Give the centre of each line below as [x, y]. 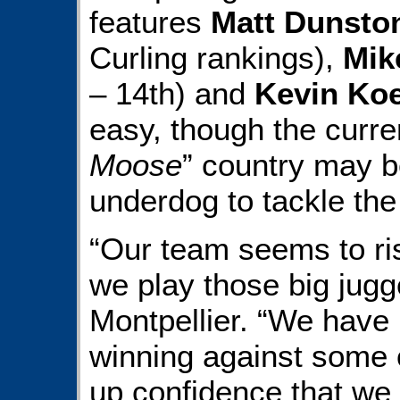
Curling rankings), [216, 57]
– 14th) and [172, 93]
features [150, 21]
